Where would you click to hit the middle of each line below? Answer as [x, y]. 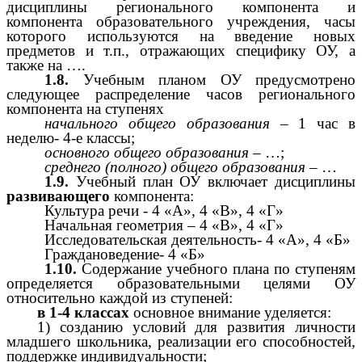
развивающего [58, 196]
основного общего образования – [155, 152]
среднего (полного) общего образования [175, 166]
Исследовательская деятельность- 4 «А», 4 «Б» [198, 239]
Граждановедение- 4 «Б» [125, 254]
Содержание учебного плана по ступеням [219, 268]
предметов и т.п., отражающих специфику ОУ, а [181, 50]
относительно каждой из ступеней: [120, 297]
